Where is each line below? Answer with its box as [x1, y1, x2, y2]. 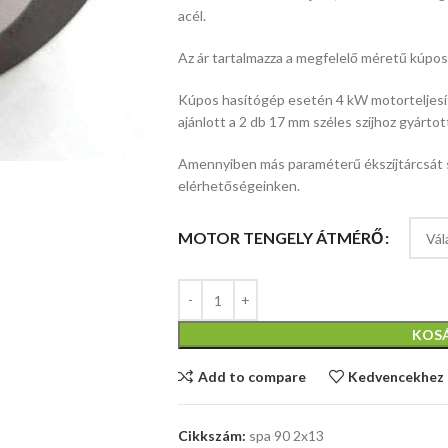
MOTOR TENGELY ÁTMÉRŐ [177, 228, 383, 248]
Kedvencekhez [348, 367, 445, 385]
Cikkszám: [177, 427, 249, 444]
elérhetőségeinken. [177, 177, 300, 194]
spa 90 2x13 [248, 427, 324, 444]
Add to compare [197, 367, 306, 385]
